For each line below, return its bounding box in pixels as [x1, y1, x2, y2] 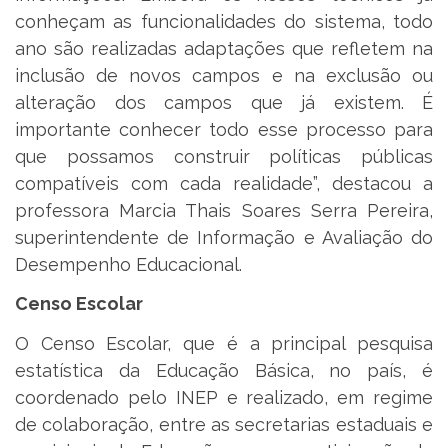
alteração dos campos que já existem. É [15, 91, 433, 113]
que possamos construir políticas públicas [15, 145, 433, 167]
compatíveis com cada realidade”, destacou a [15, 172, 433, 194]
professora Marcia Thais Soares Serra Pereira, [15, 199, 433, 221]
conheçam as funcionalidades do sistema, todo [15, 10, 433, 32]
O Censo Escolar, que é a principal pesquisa [15, 332, 433, 354]
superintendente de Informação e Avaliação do [15, 226, 433, 248]
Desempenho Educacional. [15, 253, 242, 275]
